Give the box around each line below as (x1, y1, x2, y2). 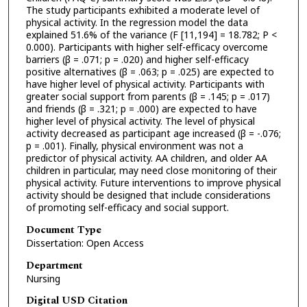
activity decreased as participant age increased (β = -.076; (25, 127, 281, 140)
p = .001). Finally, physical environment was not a (25, 139, 243, 153)
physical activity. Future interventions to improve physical (25, 176, 281, 190)
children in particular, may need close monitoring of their (25, 164, 277, 177)
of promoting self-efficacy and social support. (25, 201, 229, 214)
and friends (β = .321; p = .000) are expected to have (25, 102, 257, 116)
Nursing (25, 271, 60, 285)
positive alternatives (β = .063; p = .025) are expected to (25, 65, 274, 79)
